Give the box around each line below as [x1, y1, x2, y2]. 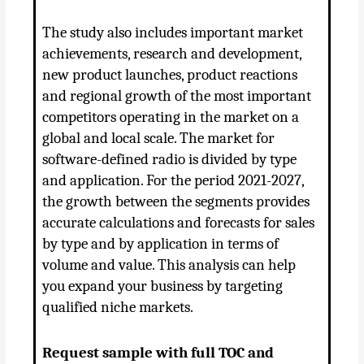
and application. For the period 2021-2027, [42, 171, 305, 190]
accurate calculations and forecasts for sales [42, 214, 315, 232]
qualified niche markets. [42, 298, 194, 317]
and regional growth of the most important [42, 87, 312, 106]
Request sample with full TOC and [42, 344, 275, 362]
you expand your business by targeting [42, 277, 284, 296]
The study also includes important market [42, 24, 304, 42]
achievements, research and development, [42, 45, 302, 63]
